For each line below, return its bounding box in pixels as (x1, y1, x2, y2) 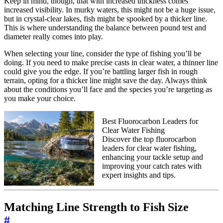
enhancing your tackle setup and (102, 152, 204, 161)
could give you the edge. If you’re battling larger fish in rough (4, 67, 198, 76)
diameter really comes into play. (4, 32, 103, 41)
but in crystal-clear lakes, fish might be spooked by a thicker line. (4, 14, 207, 23)
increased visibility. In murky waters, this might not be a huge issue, (4, 5, 216, 14)
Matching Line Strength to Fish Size (4, 200, 189, 214)
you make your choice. (4, 94, 76, 103)
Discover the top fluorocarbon (102, 134, 197, 143)
